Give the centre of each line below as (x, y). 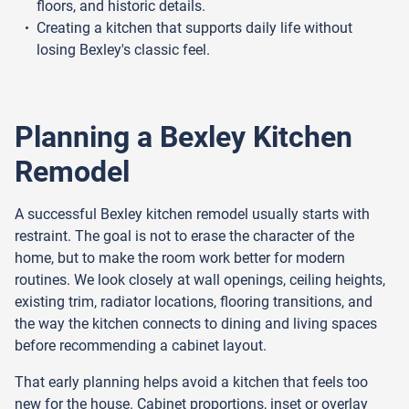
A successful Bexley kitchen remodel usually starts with (192, 214)
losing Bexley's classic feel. (123, 49)
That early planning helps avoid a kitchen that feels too (191, 382)
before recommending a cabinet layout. (141, 345)
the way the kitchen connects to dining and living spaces (196, 323)
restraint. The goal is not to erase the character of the (184, 236)
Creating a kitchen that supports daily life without (194, 27)
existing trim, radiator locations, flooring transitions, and (194, 301)
